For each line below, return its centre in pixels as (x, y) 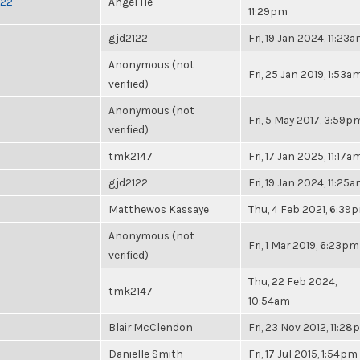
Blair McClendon (151, 327)
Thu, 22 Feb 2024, (292, 281)
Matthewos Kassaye (159, 209)
